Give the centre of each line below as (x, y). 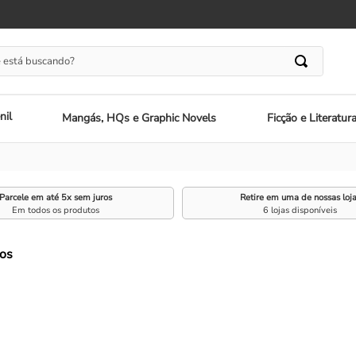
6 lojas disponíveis (300, 210)
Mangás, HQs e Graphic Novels (139, 118)
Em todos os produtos (56, 210)
